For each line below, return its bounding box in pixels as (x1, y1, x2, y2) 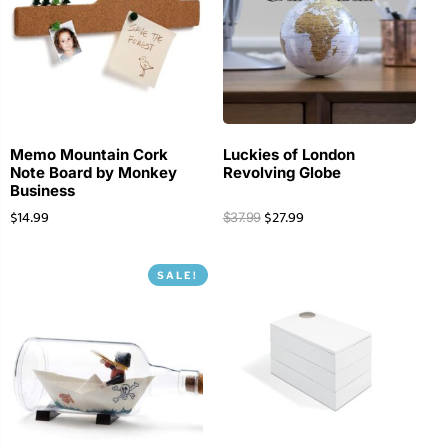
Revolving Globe (222, 162, 341, 182)
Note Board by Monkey (10, 162, 177, 182)
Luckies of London (222, 144, 355, 164)
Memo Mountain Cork (10, 144, 168, 164)
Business (10, 180, 75, 200)
